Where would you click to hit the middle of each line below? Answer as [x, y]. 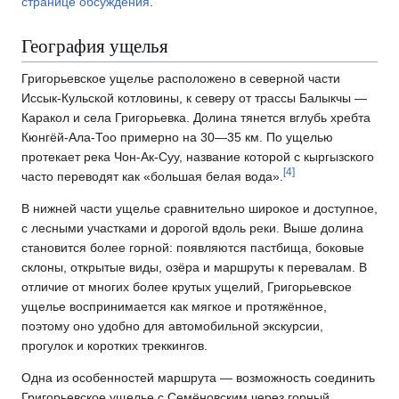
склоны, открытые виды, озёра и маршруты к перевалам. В [194, 267]
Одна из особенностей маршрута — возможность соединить [198, 377]
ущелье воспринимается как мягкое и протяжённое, [174, 306]
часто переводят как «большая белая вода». [152, 176]
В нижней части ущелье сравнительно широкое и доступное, [199, 208]
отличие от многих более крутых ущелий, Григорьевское [187, 286]
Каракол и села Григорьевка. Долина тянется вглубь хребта [196, 117]
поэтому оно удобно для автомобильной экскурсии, [172, 326]
